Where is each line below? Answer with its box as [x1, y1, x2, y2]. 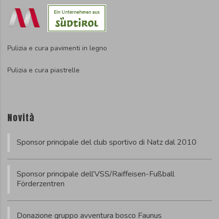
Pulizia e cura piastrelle [7, 65, 80, 75]
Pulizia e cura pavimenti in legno [7, 43, 107, 53]
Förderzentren [17, 178, 65, 189]
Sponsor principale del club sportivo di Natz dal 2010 [17, 136, 197, 148]
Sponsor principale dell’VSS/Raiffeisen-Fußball [17, 168, 175, 179]
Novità [7, 110, 35, 124]
